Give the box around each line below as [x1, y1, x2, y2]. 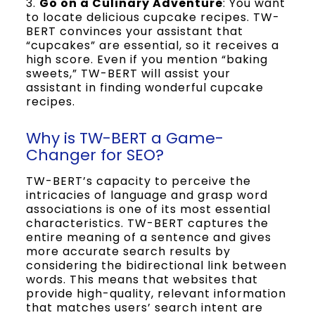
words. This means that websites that [25, 271, 258, 288]
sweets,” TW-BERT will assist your [25, 65, 231, 82]
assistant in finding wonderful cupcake [25, 79, 264, 96]
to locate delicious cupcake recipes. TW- [25, 9, 280, 25]
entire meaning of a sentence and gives [25, 229, 271, 245]
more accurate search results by [25, 243, 231, 259]
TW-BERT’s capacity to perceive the [25, 173, 251, 189]
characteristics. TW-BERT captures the [25, 215, 269, 231]
